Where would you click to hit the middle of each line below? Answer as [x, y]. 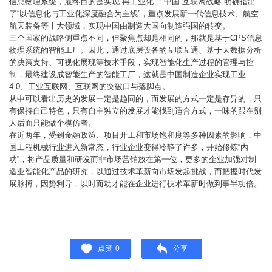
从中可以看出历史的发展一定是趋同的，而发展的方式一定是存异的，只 [135, 99]
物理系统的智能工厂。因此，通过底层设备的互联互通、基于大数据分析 [135, 50]
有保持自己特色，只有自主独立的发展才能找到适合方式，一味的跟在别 [135, 111]
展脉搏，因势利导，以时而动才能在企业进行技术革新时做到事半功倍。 [135, 184]
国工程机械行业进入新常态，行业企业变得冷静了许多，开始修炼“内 [129, 147]
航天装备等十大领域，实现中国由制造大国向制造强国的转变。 [120, 26]
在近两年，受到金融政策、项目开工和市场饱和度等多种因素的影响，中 [135, 135]
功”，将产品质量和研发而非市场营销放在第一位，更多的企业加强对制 [133, 159]
